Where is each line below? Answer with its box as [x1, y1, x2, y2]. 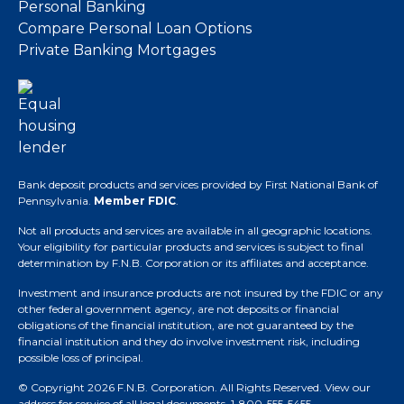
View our [325, 381, 371, 394]
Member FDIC [94, 194, 176, 207]
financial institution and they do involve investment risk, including [18, 335, 360, 348]
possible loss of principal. [18, 351, 143, 364]
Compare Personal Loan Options [18, 20, 252, 37]
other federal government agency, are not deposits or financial [18, 302, 339, 316]
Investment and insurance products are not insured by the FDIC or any [18, 286, 383, 299]
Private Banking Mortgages [18, 41, 216, 59]
